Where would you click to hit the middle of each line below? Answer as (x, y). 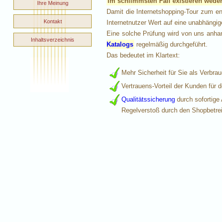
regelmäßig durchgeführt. (171, 44)
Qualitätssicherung (148, 100)
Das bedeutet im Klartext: (143, 55)
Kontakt (53, 21)
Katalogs (120, 44)
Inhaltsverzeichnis (53, 40)
